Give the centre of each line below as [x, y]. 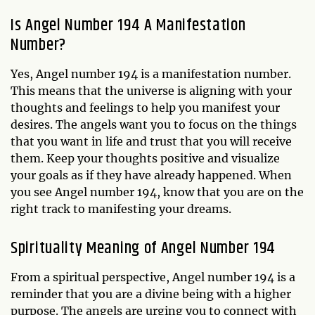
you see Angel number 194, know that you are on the [157, 192]
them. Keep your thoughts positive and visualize [145, 158]
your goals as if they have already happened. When [151, 175]
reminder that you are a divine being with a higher [151, 294]
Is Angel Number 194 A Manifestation [128, 25]
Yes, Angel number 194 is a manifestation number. [151, 74]
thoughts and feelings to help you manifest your [145, 108]
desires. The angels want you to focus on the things [154, 124]
